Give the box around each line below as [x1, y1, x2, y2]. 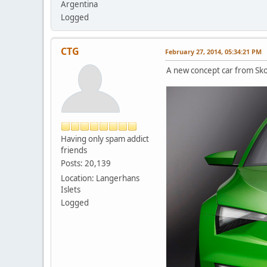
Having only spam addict [61, 133, 149, 144]
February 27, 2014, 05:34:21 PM [165, 46, 262, 56]
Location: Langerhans [61, 172, 139, 184]
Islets [61, 184, 80, 195]
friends [61, 144, 87, 156]
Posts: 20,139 [61, 157, 111, 169]
